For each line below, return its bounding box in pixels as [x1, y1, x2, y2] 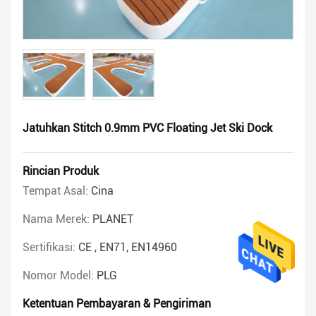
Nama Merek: [23, 212, 92, 226]
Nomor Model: [23, 269, 97, 283]
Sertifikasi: [23, 241, 78, 255]
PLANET [92, 212, 134, 226]
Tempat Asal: [23, 184, 91, 198]
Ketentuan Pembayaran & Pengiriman [23, 297, 211, 311]
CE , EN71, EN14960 [78, 241, 177, 255]
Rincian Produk [23, 164, 99, 178]
